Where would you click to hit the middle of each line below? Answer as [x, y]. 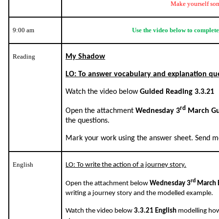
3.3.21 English [156, 211]
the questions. [88, 121]
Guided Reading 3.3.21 [177, 92]
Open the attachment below [108, 183]
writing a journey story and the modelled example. [140, 193]
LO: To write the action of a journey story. [126, 165]
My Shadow [86, 56]
